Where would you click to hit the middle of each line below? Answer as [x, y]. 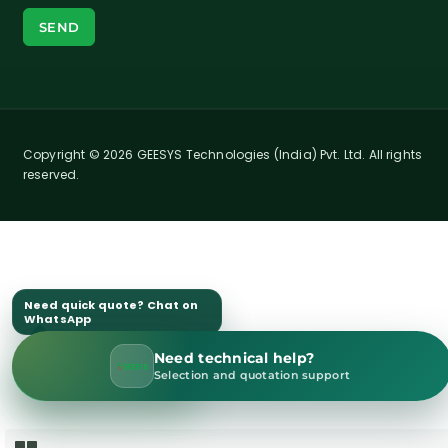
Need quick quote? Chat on [111, 305]
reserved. [51, 174]
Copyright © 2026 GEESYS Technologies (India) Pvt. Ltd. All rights [223, 154]
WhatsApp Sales [129, 367]
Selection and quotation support [252, 375]
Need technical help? [234, 358]
